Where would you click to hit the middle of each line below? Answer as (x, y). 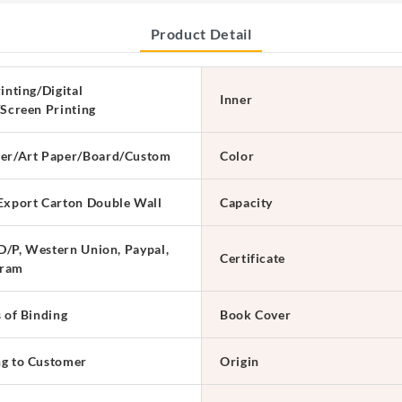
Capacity (247, 202)
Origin (240, 361)
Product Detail (201, 33)
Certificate (253, 258)
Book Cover (256, 314)
